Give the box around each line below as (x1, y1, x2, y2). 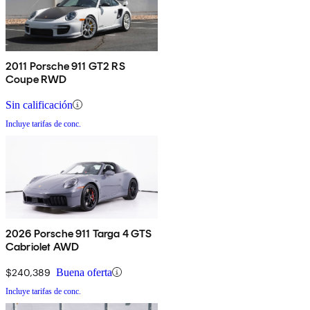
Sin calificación (6, 98, 73, 111)
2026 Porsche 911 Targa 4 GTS (6, 226, 152, 240)
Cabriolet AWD (6, 239, 80, 253)
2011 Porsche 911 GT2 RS (6, 59, 125, 73)
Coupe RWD (6, 72, 67, 86)
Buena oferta (56, 266, 112, 278)
